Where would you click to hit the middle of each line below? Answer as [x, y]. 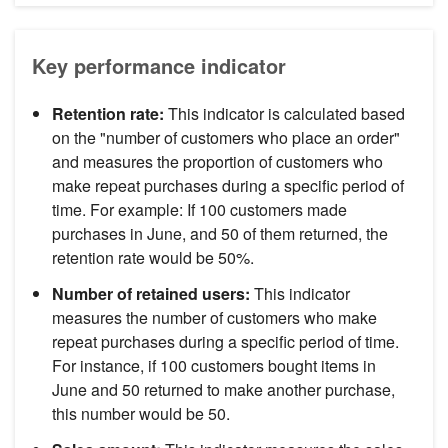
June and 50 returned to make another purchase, [223, 389]
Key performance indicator [159, 65]
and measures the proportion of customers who [217, 161]
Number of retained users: [153, 293]
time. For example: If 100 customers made [199, 209]
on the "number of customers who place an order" [226, 137]
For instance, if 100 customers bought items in [214, 365]
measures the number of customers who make [214, 317]
